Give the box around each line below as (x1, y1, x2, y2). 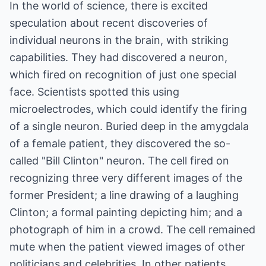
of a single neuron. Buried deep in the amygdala (9, 120, 249, 132)
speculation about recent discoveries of (9, 17, 208, 29)
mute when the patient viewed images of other (9, 240, 245, 253)
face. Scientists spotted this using (9, 85, 179, 98)
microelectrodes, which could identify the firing (9, 103, 247, 115)
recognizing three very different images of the (9, 172, 242, 184)
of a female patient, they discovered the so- (9, 137, 230, 150)
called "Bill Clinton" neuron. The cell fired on (9, 154, 229, 167)
